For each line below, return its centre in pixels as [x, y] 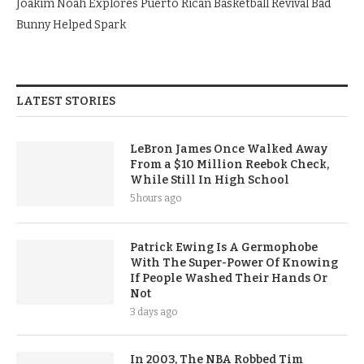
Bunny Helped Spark [71, 25]
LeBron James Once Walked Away [229, 149]
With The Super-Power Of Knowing [234, 263]
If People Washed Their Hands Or [229, 278]
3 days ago [154, 312]
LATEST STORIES [66, 101]
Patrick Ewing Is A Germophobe [224, 247]
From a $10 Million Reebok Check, [230, 165]
